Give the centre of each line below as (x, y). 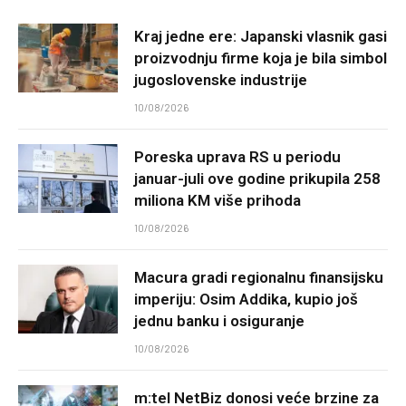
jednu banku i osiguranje (219, 321)
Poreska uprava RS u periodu (237, 157)
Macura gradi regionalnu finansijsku (259, 278)
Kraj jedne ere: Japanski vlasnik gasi (261, 37)
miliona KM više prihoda (217, 201)
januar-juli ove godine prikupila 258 (257, 179)
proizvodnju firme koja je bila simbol (261, 58)
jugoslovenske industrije (221, 80)
